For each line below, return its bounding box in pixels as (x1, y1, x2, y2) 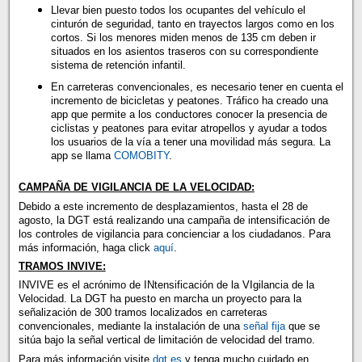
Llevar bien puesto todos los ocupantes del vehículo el (50, 4, 305, 17)
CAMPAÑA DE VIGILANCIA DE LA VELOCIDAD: (18, 181, 255, 194)
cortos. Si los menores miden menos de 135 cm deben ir (50, 32, 316, 44)
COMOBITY (113, 149, 169, 162)
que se (284, 320, 320, 333)
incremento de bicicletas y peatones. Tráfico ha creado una (50, 94, 328, 107)
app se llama (50, 149, 114, 162)
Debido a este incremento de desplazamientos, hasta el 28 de (18, 200, 308, 213)
